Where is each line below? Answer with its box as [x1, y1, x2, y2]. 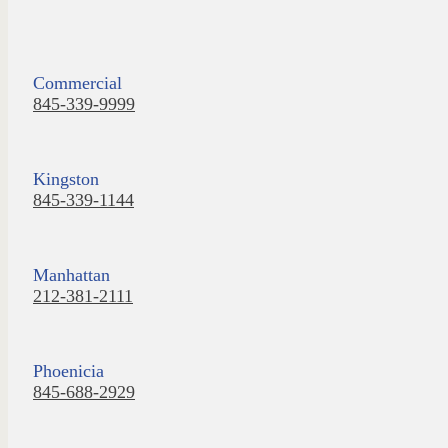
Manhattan [33, 264, 110, 285]
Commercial [33, 72, 122, 93]
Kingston [33, 168, 99, 189]
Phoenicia [33, 360, 104, 381]
